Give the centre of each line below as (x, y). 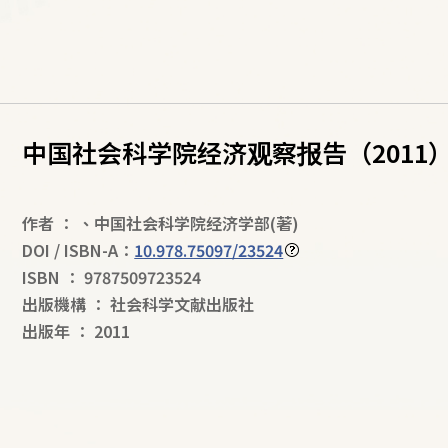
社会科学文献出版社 (182, 304)
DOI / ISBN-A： (78, 250)
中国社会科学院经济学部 (182, 223)
